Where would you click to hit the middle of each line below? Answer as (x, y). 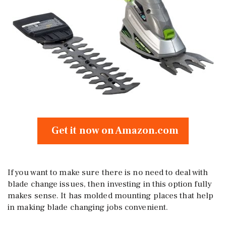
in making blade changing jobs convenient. (88, 207)
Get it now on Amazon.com (113, 130)
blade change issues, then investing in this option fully (110, 184)
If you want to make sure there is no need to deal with (108, 172)
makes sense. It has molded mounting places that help (111, 195)
